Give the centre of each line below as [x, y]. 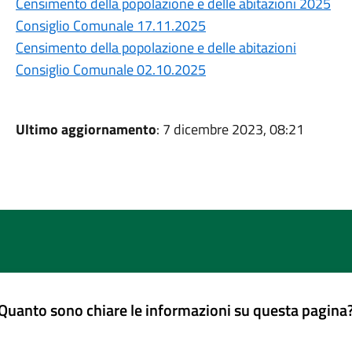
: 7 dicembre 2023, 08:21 [230, 129]
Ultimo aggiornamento [86, 129]
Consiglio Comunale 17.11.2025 [110, 26]
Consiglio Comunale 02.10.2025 [110, 70]
